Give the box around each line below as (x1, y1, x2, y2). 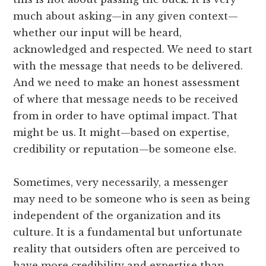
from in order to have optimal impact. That (13, 109, 238, 122)
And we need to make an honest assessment (13, 76, 240, 88)
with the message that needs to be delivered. (13, 59, 243, 72)
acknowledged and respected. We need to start (13, 43, 253, 55)
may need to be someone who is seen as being (13, 192, 251, 205)
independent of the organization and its (13, 209, 221, 221)
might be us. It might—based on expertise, (13, 126, 230, 138)
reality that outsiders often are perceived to (13, 242, 240, 255)
